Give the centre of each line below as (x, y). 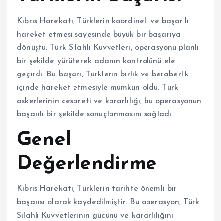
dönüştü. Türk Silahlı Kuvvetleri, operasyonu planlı (108, 48)
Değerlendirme (87, 165)
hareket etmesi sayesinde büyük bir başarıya (99, 35)
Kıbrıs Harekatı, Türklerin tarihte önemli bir (97, 189)
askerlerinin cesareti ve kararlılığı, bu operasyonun (109, 101)
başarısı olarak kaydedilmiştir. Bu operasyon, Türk (108, 203)
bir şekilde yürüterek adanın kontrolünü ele (96, 61)
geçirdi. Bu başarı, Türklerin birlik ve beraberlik (103, 75)
